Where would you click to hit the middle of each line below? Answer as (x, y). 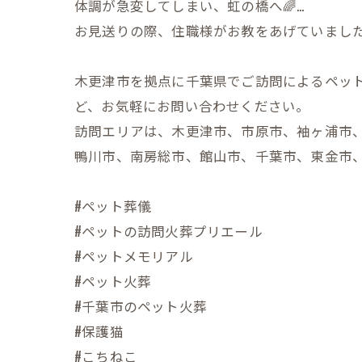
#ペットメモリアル (134, 256)
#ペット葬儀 (113, 206)
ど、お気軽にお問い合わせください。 (192, 105)
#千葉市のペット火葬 (141, 306)
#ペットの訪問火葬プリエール (168, 231)
